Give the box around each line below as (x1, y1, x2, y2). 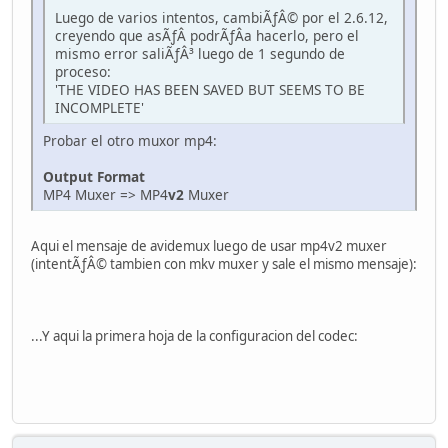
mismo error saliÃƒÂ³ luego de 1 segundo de (55, 44, 345, 64)
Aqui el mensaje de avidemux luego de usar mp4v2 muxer (31, 237, 387, 256)
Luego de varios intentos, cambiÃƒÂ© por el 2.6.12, (55, 8, 388, 28)
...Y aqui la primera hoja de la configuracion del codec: (31, 327, 358, 346)
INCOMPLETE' (55, 98, 144, 118)
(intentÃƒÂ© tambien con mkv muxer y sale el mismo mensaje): (31, 255, 417, 274)
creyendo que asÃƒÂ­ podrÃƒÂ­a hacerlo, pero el (55, 26, 359, 46)
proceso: (55, 62, 111, 82)
